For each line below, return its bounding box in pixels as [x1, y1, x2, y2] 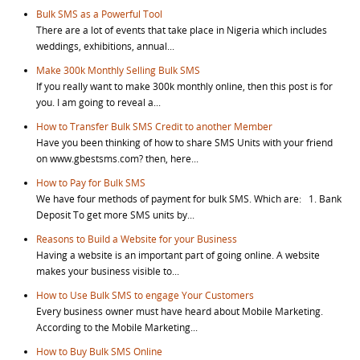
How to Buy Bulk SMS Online [36, 345, 162, 358]
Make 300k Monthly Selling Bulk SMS [36, 63, 200, 76]
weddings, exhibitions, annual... [36, 39, 174, 52]
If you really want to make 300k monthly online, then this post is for [36, 80, 333, 92]
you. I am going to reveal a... [36, 96, 161, 108]
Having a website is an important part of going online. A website [36, 248, 320, 261]
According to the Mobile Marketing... [36, 321, 198, 333]
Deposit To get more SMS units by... [36, 208, 194, 221]
